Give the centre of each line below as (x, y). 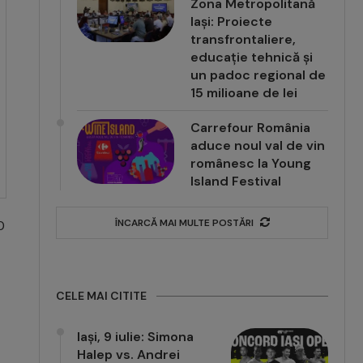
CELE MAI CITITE (102, 295)
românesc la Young (251, 163)
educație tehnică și (252, 57)
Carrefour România (251, 127)
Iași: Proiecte (232, 21)
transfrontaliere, (243, 39)
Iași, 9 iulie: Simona (136, 336)
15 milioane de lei (244, 92)
